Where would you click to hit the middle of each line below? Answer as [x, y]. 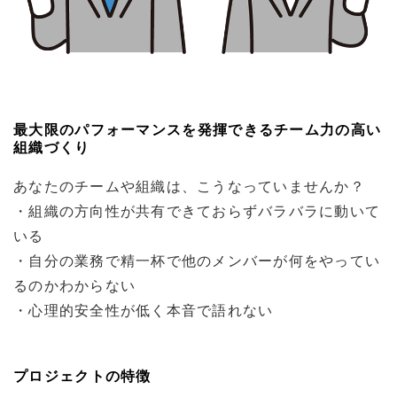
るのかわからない [75, 285]
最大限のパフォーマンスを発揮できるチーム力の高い [198, 129]
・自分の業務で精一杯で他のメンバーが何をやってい [197, 261]
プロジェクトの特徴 [82, 376]
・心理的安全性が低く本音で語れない [144, 310]
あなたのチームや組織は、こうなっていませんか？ [189, 186]
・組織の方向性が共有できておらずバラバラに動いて [197, 211]
